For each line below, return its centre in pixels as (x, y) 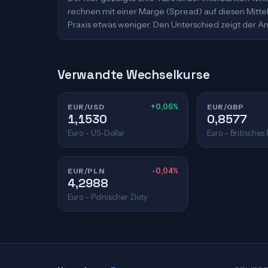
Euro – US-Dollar (96, 133)
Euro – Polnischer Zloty (108, 197)
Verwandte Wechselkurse (134, 74)
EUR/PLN (86, 171)
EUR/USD (86, 107)
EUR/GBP (226, 107)
